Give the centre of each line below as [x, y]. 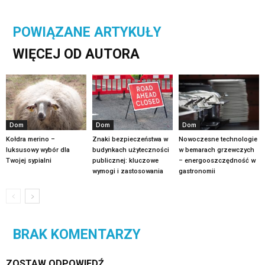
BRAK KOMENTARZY [77, 234]
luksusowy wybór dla [38, 150]
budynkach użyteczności [130, 150]
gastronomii [197, 171]
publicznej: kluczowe [125, 160]
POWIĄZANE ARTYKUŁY [87, 33]
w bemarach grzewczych [216, 150]
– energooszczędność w [217, 160]
